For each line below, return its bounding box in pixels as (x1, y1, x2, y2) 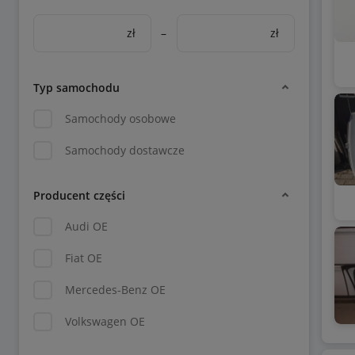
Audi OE (65, 219, 108, 234)
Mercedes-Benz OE (65, 282, 166, 297)
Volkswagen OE (65, 314, 145, 329)
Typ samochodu (33, 79, 120, 95)
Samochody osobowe (65, 111, 176, 126)
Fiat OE (65, 250, 102, 265)
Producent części (33, 187, 125, 203)
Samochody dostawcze (65, 143, 185, 158)
